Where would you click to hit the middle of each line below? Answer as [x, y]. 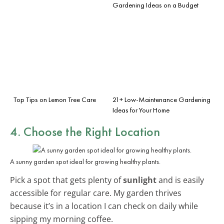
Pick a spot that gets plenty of [66, 180]
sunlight [140, 180]
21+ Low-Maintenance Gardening [161, 99]
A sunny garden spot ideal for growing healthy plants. [85, 161]
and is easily [180, 180]
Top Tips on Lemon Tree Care [55, 99]
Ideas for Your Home [141, 110]
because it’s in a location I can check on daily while [104, 206]
